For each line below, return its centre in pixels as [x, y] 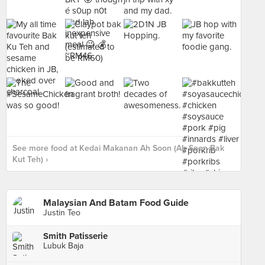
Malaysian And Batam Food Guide [116, 203]
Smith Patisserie [75, 236]
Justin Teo [62, 213]
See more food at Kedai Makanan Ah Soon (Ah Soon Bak [118, 148]
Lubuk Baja [63, 246]
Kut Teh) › [30, 159]
